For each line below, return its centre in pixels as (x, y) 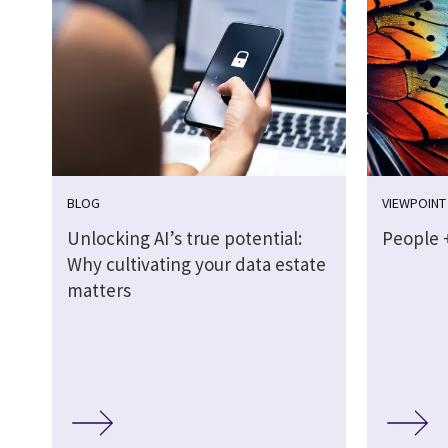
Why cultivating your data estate (196, 264)
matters (99, 290)
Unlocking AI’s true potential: (184, 238)
